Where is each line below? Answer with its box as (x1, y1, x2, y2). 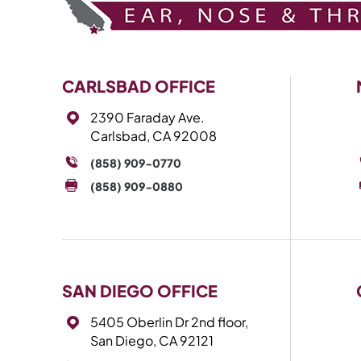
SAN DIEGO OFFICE (62, 280, 218, 301)
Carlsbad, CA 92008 (90, 127, 217, 144)
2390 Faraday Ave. (90, 109, 205, 126)
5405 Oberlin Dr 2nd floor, (90, 313, 248, 330)
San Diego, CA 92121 (90, 332, 214, 349)
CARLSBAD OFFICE (62, 76, 215, 96)
